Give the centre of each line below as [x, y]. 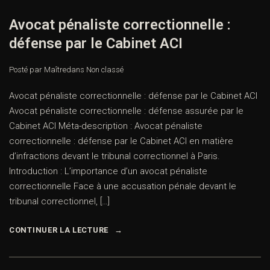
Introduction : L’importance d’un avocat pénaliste [108, 171]
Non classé [105, 70]
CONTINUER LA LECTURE [59, 230]
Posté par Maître [38, 70]
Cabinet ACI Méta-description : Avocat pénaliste [106, 126]
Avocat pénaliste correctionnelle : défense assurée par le [126, 111]
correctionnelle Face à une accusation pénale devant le [123, 187]
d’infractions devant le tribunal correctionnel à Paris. [115, 156]
